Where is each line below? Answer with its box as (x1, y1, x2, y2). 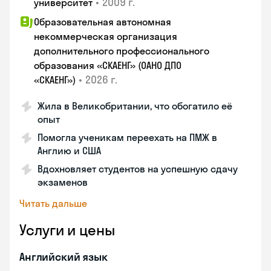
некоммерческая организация (34, 30, 177, 42)
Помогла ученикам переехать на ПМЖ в (38, 131, 217, 143)
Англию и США (38, 145, 101, 157)
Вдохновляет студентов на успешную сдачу (38, 163, 238, 175)
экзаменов (38, 176, 88, 188)
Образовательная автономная (34, 16, 171, 28)
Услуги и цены (19, 221, 115, 239)
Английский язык (19, 250, 108, 264)
